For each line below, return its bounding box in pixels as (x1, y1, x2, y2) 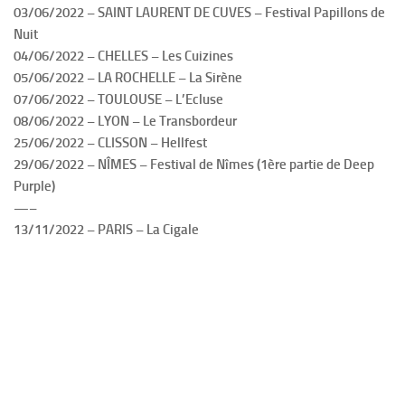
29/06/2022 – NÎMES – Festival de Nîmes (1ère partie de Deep (14, 156, 374, 174)
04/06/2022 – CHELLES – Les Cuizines (14, 48, 233, 65)
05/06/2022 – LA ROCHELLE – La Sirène (14, 70, 242, 87)
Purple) (14, 178, 55, 195)
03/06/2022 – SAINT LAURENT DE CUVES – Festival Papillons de (14, 5, 385, 22)
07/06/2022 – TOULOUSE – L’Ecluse (14, 91, 223, 108)
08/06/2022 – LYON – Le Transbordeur (14, 113, 237, 130)
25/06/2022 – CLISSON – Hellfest (14, 135, 207, 152)
